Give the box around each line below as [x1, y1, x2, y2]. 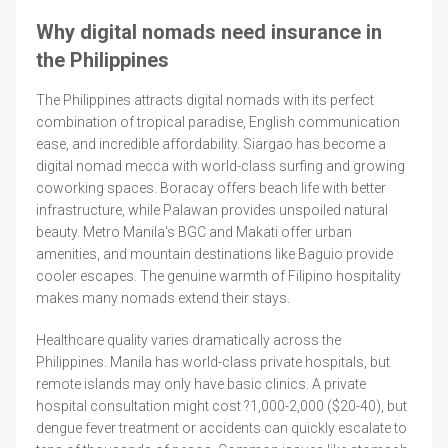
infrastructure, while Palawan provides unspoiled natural [36, 201, 388, 218]
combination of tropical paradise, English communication [36, 113, 400, 130]
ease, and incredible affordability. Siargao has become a [36, 135, 386, 152]
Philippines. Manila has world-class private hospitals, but [36, 353, 390, 370]
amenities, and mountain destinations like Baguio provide [36, 245, 393, 262]
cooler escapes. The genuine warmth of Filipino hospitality [36, 267, 401, 284]
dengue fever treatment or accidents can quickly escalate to [36, 419, 407, 436]
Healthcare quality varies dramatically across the [36, 331, 341, 348]
